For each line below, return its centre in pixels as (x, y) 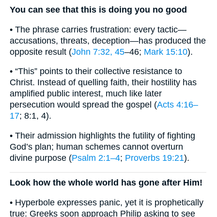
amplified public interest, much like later (86, 94)
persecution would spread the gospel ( (83, 105)
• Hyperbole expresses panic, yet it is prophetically (107, 202)
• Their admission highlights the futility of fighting (102, 135)
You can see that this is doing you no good (98, 10)
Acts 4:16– (178, 105)
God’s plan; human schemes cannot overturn (96, 147)
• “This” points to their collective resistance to (96, 71)
